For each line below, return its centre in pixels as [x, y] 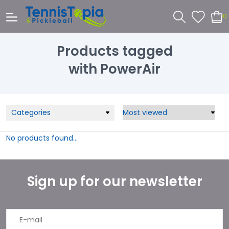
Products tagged [114, 51]
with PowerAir [114, 69]
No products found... [42, 138]
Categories [31, 112]
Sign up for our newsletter [114, 181]
